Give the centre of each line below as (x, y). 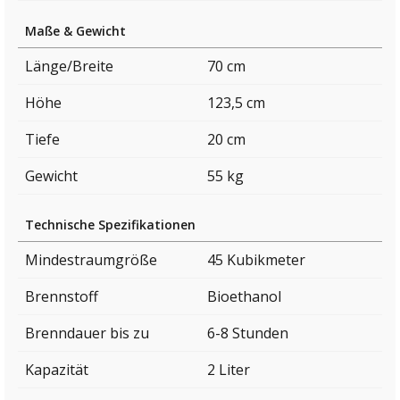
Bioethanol (244, 297)
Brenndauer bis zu (87, 333)
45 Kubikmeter (256, 260)
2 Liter (229, 370)
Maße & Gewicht (75, 31)
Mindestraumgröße (91, 260)
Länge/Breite (69, 67)
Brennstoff (62, 297)
